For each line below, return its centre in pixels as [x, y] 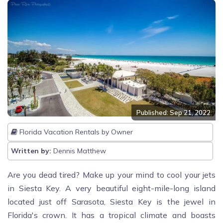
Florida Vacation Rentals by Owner [75, 132]
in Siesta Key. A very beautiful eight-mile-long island [111, 188]
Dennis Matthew [79, 151]
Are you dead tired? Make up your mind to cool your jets [111, 175]
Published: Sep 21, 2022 [173, 113]
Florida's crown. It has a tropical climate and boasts [111, 215]
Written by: [31, 151]
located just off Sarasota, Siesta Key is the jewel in [111, 202]
